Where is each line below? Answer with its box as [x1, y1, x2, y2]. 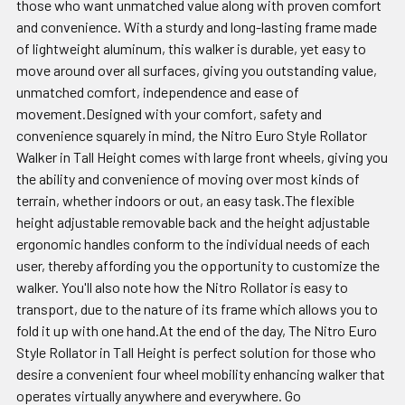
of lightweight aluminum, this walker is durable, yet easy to [16, 39, 366, 57]
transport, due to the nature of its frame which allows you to [16, 299, 378, 317]
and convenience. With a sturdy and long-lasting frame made [16, 17, 377, 35]
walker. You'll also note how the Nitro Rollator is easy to [16, 278, 348, 296]
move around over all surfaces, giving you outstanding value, [16, 61, 377, 79]
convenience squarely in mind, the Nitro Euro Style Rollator [16, 126, 367, 144]
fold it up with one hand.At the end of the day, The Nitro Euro [16, 321, 377, 339]
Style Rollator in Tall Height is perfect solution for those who [16, 343, 376, 361]
